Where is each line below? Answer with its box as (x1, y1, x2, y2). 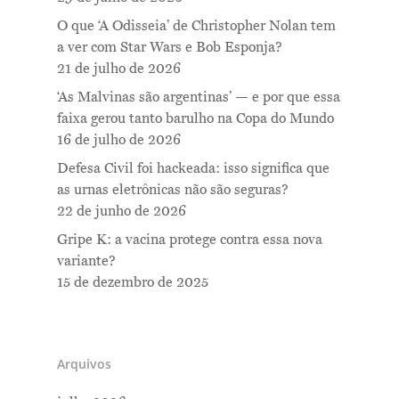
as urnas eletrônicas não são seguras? (57, 181, 289, 199)
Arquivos (57, 355, 111, 373)
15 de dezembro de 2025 (57, 273, 208, 292)
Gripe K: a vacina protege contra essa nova (57, 231, 322, 249)
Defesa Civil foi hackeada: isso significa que (57, 159, 330, 178)
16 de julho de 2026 (57, 131, 181, 150)
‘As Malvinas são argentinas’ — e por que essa (57, 88, 340, 107)
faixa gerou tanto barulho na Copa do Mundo (57, 110, 334, 128)
